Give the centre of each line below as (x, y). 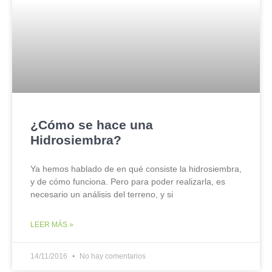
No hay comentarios (112, 256)
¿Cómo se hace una (92, 125)
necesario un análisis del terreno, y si (102, 194)
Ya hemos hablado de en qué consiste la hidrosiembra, (136, 169)
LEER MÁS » (52, 225)
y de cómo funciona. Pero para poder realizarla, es (128, 182)
